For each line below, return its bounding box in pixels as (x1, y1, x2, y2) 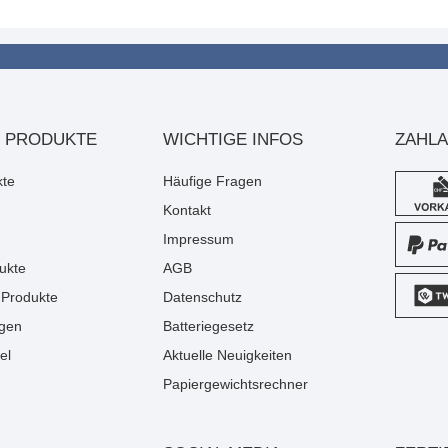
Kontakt (163, 202, 211, 218)
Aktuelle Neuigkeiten (163, 347, 292, 363)
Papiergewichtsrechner (163, 376, 308, 392)
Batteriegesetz (163, 318, 254, 334)
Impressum (163, 231, 234, 247)
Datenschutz (163, 289, 242, 305)
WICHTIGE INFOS (163, 130, 303, 149)
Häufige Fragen (163, 173, 262, 189)
